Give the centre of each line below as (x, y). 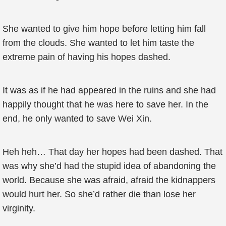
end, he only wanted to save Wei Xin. (77, 119)
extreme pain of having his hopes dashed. (87, 57)
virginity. (19, 208)
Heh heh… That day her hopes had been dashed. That (112, 152)
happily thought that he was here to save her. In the (105, 104)
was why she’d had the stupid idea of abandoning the (109, 166)
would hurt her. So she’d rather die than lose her (99, 194)
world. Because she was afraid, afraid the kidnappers (109, 180)
